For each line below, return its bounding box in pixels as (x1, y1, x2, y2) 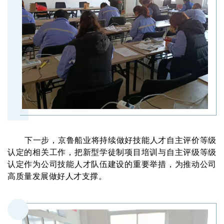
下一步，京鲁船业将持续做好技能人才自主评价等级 (24, 136, 216, 145)
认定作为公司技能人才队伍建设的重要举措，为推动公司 (7, 160, 216, 169)
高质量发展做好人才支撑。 (7, 172, 107, 181)
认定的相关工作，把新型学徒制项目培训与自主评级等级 (7, 148, 216, 157)
